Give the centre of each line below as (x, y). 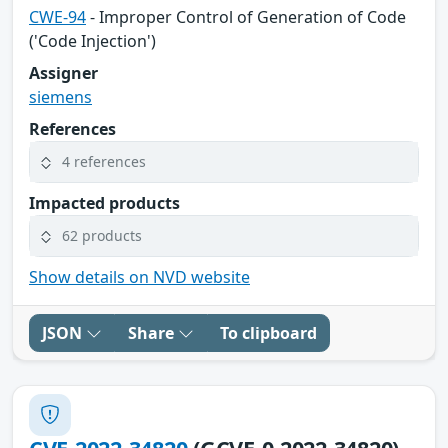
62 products (102, 236)
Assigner (63, 72)
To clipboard (268, 332)
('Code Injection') (92, 40)
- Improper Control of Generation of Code (246, 16)
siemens (60, 96)
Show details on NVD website (139, 276)
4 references (104, 162)
